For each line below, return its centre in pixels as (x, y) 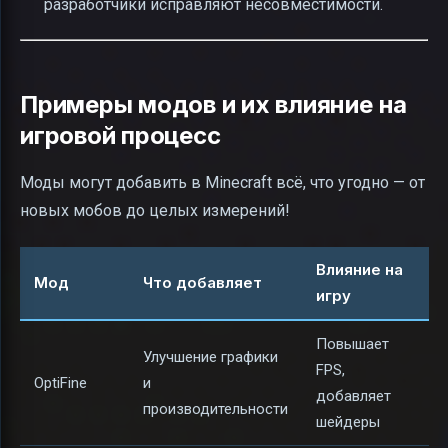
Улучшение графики (210, 357)
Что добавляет (202, 283)
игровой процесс (120, 135)
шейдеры (348, 422)
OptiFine (60, 383)
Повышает (352, 344)
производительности (215, 409)
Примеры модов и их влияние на (214, 104)
